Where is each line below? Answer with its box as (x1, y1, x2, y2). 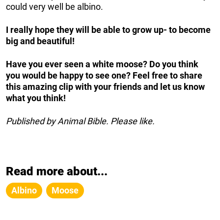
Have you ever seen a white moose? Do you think (6, 58, 198, 69)
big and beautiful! (6, 35, 75, 46)
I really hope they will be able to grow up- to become (6, 24, 211, 35)
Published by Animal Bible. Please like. (6, 115, 155, 126)
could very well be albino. (6, 1, 103, 12)
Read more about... (6, 164, 108, 178)
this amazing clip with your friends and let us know (6, 81, 205, 92)
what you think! (6, 92, 66, 103)
